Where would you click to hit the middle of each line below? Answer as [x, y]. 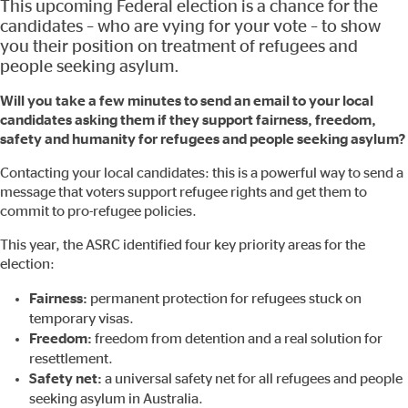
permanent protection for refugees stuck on [224, 298]
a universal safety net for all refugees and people [252, 378]
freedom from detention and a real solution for [239, 338]
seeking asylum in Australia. [116, 398]
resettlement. [71, 358]
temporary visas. [82, 318]
